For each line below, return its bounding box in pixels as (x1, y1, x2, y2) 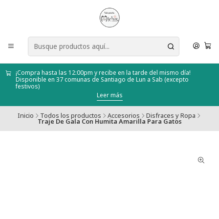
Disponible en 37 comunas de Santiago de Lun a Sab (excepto (15, 75, 189, 84)
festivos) (15, 82, 40, 90)
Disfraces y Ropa (146, 111, 196, 120)
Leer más (96, 90, 123, 99)
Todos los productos (40, 111, 101, 120)
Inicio (17, 111, 34, 120)
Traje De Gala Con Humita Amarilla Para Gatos (37, 117, 182, 126)
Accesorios (107, 111, 140, 120)
